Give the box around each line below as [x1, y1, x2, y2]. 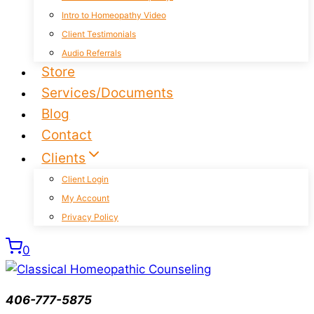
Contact [41, 127, 93, 143]
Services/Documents [41, 85, 174, 101]
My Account [62, 193, 109, 203]
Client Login [62, 174, 109, 184]
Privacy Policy [62, 212, 118, 222]
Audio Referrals [62, 48, 121, 58]
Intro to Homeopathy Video [62, 10, 166, 20]
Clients [41, 150, 86, 166]
